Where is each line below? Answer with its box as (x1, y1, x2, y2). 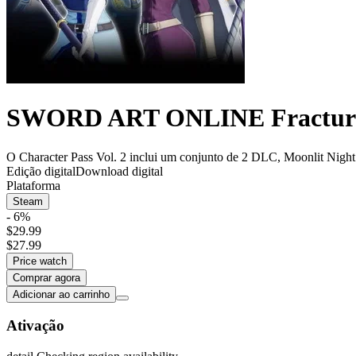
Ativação (6, 317, 64, 335)
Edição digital (6, 164, 75, 178)
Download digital (75, 164, 163, 178)
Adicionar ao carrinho (13, 288, 110, 300)
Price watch (13, 254, 67, 267)
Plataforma (6, 178, 60, 192)
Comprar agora (13, 271, 80, 284)
